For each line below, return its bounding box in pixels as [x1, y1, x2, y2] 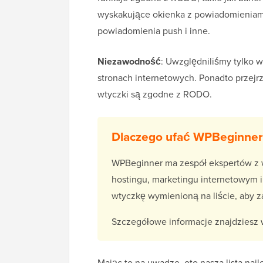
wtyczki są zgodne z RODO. [97, 87, 212, 102]
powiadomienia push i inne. [97, 24, 210, 38]
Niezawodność [97, 55, 161, 69]
